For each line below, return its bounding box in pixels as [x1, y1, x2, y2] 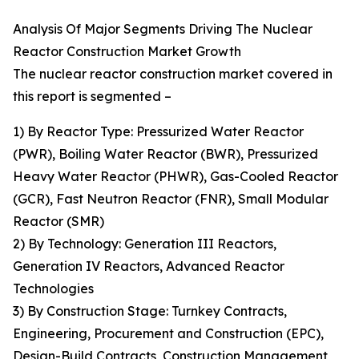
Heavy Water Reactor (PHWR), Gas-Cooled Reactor [13, 168, 338, 185]
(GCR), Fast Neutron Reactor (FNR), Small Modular [13, 191, 329, 208]
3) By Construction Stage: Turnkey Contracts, [13, 303, 287, 320]
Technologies [13, 280, 94, 297]
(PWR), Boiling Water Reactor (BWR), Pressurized [13, 146, 318, 163]
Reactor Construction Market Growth [13, 43, 241, 60]
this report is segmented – [13, 88, 171, 105]
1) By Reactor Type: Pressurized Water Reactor [13, 123, 304, 140]
